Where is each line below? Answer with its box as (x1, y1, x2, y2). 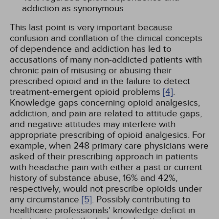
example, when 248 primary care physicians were (10, 140, 209, 151)
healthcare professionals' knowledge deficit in (10, 205, 195, 216)
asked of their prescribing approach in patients (10, 151, 198, 162)
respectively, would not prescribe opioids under (10, 183, 202, 194)
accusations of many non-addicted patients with (10, 54, 202, 65)
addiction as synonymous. (22, 3, 126, 14)
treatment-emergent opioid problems (10, 87, 163, 97)
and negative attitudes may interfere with (10, 119, 175, 130)
